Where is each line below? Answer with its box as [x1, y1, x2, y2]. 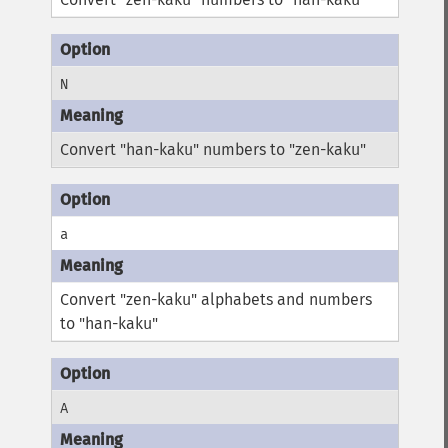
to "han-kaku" [60, 314, 159, 333]
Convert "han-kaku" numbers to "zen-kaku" [60, 140, 367, 159]
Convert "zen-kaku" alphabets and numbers [60, 290, 373, 309]
